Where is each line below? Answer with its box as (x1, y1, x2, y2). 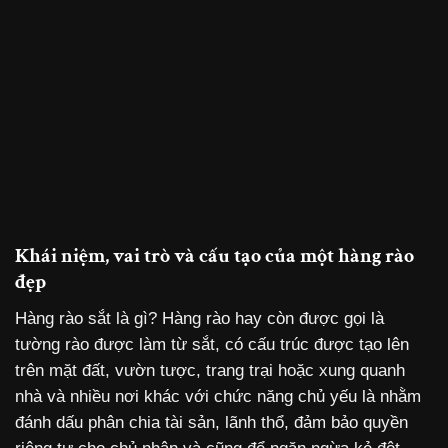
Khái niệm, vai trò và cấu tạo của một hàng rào (15, 243, 414, 270)
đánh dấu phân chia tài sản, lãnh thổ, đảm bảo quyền (15, 412, 408, 432)
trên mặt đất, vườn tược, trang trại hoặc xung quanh (15, 360, 405, 380)
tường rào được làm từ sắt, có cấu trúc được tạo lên (15, 334, 409, 354)
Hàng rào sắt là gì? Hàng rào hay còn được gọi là (15, 308, 384, 328)
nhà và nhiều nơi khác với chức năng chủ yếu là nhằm (15, 386, 421, 406)
